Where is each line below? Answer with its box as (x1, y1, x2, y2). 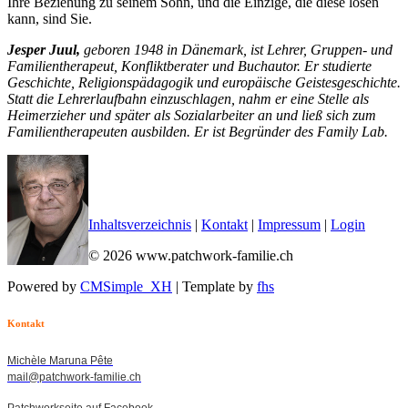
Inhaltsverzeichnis (88, 216, 191, 232)
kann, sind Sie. (7, 10, 92, 26)
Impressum (258, 216, 321, 232)
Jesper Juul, (7, 41, 80, 57)
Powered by (7, 278, 80, 294)
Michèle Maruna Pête (7, 353, 113, 367)
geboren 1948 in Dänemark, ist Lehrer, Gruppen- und (80, 41, 393, 57)
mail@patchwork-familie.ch (7, 370, 141, 383)
